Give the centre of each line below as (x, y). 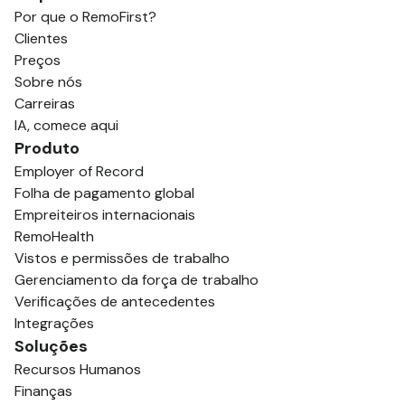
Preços (38, 60)
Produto (47, 148)
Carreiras (45, 103)
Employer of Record (79, 171)
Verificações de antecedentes (115, 301)
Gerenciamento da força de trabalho (137, 279)
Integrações (54, 323)
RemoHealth (54, 236)
